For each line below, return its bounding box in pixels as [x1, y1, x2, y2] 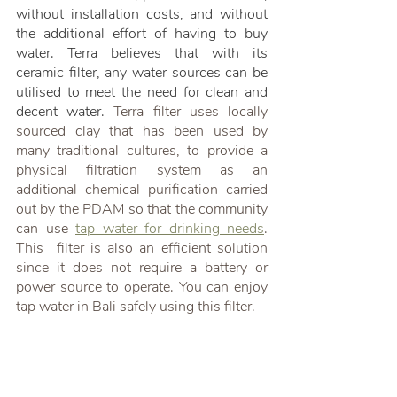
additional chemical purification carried [16, 180, 268, 200]
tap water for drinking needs [75, 219, 264, 239]
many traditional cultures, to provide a [16, 141, 268, 161]
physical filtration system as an [16, 160, 268, 181]
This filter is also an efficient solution [16, 238, 268, 259]
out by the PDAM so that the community [16, 199, 268, 220]
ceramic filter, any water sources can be [16, 63, 268, 83]
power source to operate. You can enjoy [16, 277, 268, 298]
